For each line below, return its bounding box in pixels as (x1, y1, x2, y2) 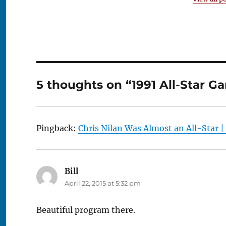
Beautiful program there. (36, 204, 135, 215)
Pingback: (36, 123, 78, 133)
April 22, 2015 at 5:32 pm (65, 179, 141, 187)
